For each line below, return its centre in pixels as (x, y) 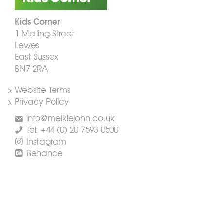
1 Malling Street (45, 33)
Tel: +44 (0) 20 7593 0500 (72, 129)
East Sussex (36, 56)
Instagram (46, 141)
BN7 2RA (31, 68)
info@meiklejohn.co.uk (70, 118)
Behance (44, 153)
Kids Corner (37, 21)
